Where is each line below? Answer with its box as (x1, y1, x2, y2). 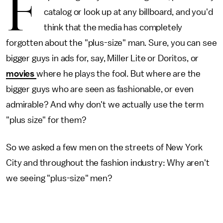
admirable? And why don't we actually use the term (6, 100, 204, 109)
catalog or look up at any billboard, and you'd (43, 7, 213, 16)
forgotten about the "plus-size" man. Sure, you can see (6, 38, 217, 47)
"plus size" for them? (6, 115, 87, 124)
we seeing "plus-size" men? (6, 174, 112, 183)
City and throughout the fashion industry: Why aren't (6, 158, 210, 167)
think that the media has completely (43, 23, 183, 32)
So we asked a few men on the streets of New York (6, 143, 203, 152)
